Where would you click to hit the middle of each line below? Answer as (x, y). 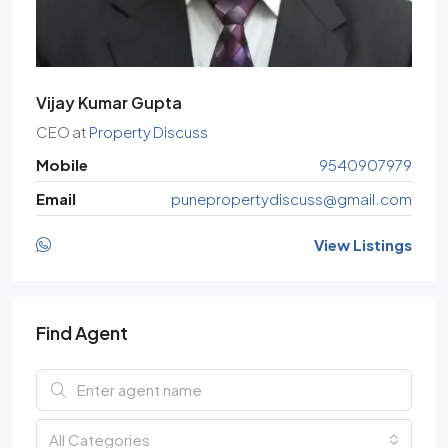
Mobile (62, 164)
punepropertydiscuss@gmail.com (291, 198)
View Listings (363, 244)
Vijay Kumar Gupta (109, 102)
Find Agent (82, 332)
